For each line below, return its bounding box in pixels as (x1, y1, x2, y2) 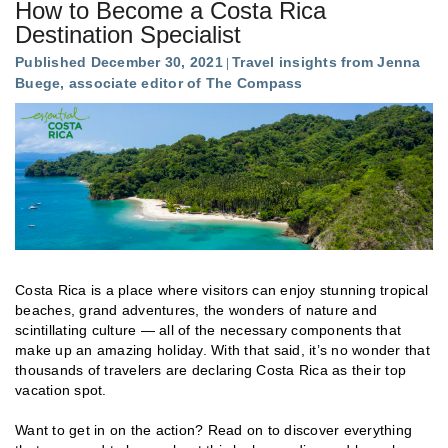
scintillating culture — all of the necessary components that (15, 321, 401, 338)
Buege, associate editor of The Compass (15, 74, 303, 91)
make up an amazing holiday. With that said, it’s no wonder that (15, 341, 430, 358)
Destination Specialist (15, 20, 241, 48)
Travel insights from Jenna (232, 53, 421, 70)
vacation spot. (15, 381, 107, 398)
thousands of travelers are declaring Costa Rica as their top (15, 361, 406, 378)
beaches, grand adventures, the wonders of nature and (15, 301, 377, 318)
